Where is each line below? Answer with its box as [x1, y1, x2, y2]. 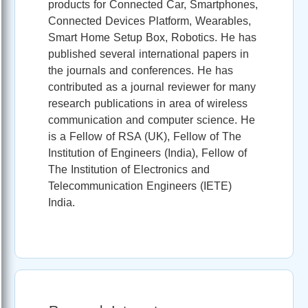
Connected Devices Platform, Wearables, [48, 14, 251, 27]
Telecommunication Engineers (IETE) [48, 179, 232, 192]
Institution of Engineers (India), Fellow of [48, 146, 247, 159]
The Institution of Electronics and [48, 163, 210, 175]
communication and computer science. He [48, 113, 255, 126]
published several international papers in [48, 47, 249, 60]
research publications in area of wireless [48, 97, 247, 109]
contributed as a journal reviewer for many [48, 80, 256, 93]
